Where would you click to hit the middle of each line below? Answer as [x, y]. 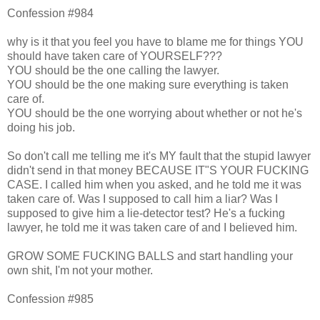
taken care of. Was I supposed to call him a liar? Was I [142, 199]
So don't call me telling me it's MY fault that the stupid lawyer [159, 156]
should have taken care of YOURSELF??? [115, 56]
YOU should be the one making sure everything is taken [148, 84]
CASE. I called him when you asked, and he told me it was [154, 184]
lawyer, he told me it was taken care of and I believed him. [152, 227]
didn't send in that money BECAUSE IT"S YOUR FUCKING [158, 170]
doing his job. [41, 127]
